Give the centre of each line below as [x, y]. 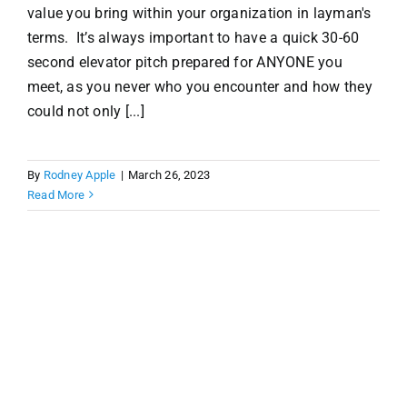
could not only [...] [85, 111]
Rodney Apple [79, 174]
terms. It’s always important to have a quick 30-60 [193, 37]
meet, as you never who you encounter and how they [199, 86]
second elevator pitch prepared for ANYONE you [184, 62]
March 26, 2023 [169, 174]
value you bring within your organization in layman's [199, 13]
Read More [56, 194]
